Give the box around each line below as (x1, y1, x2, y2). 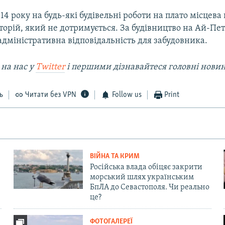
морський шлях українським (89, 173, 194, 182)
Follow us (111, 91, 142, 99)
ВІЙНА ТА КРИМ (89, 153, 140, 161)
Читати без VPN (25, 91, 77, 99)
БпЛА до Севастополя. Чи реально (89, 183, 209, 192)
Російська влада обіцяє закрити (89, 163, 202, 172)
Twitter (36, 62, 65, 72)
